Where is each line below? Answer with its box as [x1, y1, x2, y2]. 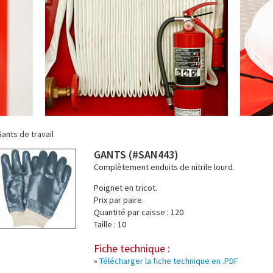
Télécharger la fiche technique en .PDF [99, 255, 238, 266]
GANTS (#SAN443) [94, 147, 179, 161]
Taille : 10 [94, 219, 126, 230]
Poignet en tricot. [94, 182, 157, 193]
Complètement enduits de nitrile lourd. [94, 161, 235, 172]
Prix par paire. [94, 194, 144, 205]
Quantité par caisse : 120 [94, 207, 183, 218]
